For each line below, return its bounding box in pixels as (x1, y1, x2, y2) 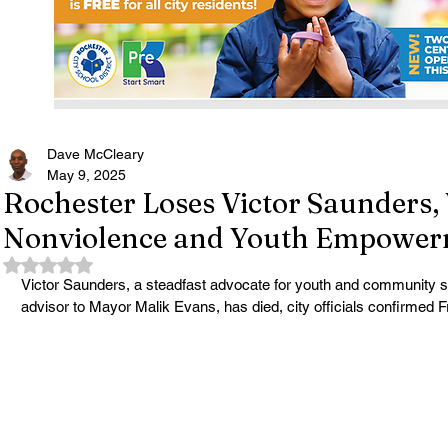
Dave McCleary (47, 146, 144, 162)
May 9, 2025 (47, 167, 126, 183)
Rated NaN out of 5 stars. (47, 255, 208, 271)
